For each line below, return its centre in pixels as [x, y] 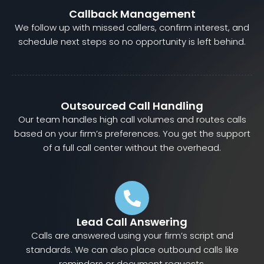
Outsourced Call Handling [132, 106]
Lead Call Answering [132, 222]
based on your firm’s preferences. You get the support [132, 134]
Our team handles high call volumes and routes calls [132, 120]
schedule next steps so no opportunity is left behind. [132, 42]
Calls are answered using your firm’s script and [132, 236]
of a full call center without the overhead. [132, 148]
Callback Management [132, 14]
